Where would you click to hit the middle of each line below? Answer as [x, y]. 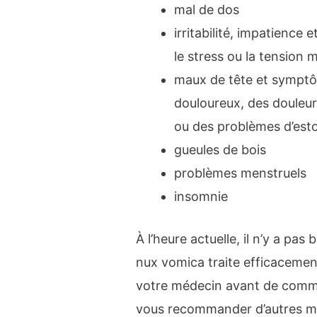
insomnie [201, 197]
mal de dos [207, 10]
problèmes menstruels [241, 173]
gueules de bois [220, 150]
